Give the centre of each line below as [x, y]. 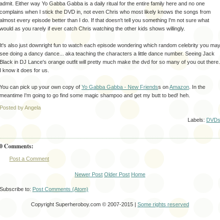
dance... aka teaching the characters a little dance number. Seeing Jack [129, 53]
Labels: [197, 120]
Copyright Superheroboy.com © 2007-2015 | [84, 204]
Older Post [117, 174]
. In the [197, 87]
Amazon [179, 87]
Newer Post [89, 174]
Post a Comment [29, 159]
